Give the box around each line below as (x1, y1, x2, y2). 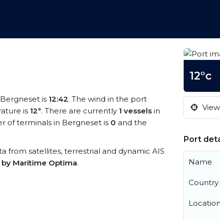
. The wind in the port (68, 94, 147, 104)
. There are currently (41, 106, 119, 115)
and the (116, 118, 147, 127)
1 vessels (119, 106, 152, 115)
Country (189, 178, 219, 187)
